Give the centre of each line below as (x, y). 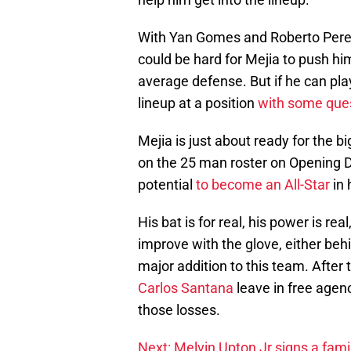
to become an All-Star (263, 185)
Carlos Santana (186, 288)
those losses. (179, 310)
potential (167, 185)
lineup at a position (198, 103)
